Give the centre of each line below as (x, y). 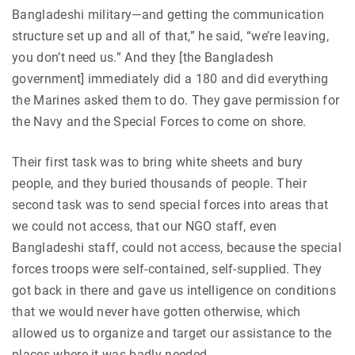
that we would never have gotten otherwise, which (157, 311)
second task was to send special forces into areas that (170, 204)
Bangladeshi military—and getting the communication (168, 14)
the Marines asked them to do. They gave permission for (176, 100)
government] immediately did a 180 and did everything (170, 78)
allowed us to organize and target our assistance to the (172, 333)
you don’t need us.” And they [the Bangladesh (143, 57)
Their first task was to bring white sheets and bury (158, 162)
